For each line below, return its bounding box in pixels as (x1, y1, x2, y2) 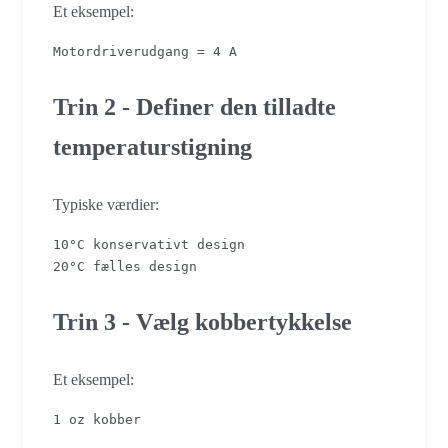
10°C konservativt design (53, 237, 245, 253)
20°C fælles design (53, 259, 197, 275)
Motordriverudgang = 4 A (53, 44, 237, 60)
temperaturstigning (53, 134, 252, 161)
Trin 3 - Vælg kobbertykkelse (53, 309, 352, 336)
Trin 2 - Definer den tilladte (53, 94, 336, 121)
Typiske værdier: (53, 196, 159, 214)
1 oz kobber (53, 412, 141, 428)
